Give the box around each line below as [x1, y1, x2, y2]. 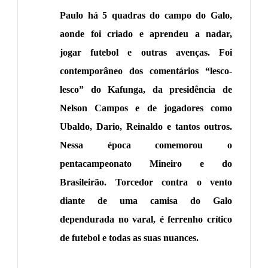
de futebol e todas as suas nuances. [60, 233, 199, 243]
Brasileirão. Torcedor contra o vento [60, 177, 232, 188]
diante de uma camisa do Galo [60, 196, 232, 206]
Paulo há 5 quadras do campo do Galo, [60, 10, 232, 21]
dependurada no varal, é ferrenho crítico [60, 214, 232, 225]
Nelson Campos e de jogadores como [60, 103, 232, 114]
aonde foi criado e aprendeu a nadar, [60, 29, 232, 39]
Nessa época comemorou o [60, 140, 232, 151]
